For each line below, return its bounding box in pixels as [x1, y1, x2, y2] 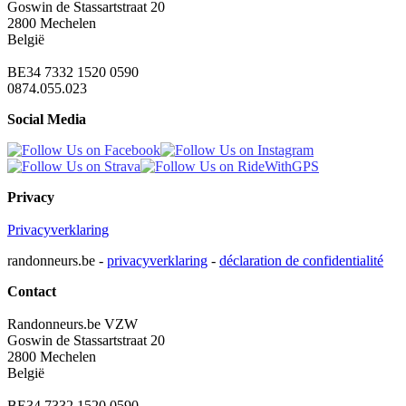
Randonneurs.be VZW [7, 316, 138, 333]
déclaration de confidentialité [219, 253, 383, 269]
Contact [7, 284, 56, 300]
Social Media [7, 111, 86, 128]
